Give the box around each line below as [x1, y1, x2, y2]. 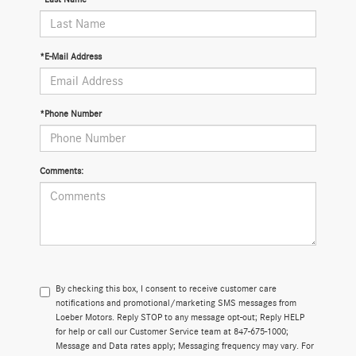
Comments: [40, 165, 83, 176]
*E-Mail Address [40, 51, 102, 61]
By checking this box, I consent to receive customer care [56, 283, 277, 293]
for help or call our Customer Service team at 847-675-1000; [56, 326, 288, 336]
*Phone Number [40, 108, 102, 118]
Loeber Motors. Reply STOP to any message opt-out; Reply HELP [56, 311, 304, 322]
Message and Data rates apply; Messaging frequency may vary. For [56, 340, 314, 350]
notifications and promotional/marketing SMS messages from [56, 297, 296, 308]
